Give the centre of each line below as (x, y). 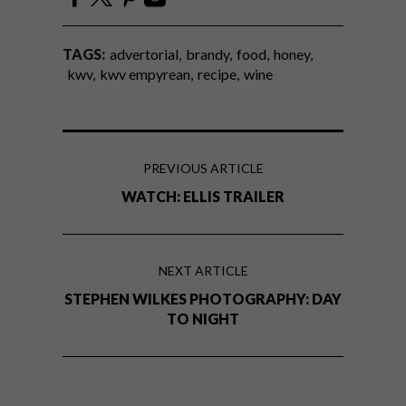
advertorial (144, 54)
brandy (208, 54)
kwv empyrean (145, 74)
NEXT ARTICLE (203, 271)
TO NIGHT (203, 319)
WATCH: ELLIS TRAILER (203, 197)
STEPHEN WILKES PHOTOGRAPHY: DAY (203, 299)
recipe (217, 74)
